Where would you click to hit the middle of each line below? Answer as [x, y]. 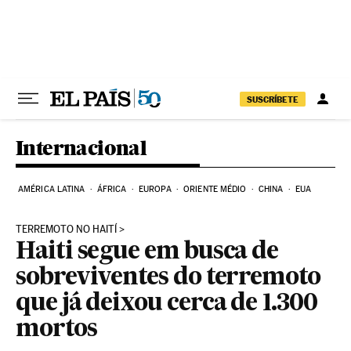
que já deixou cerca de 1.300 [166, 304]
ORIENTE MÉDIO [215, 189]
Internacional [81, 148]
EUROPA [155, 189]
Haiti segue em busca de [147, 252]
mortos [56, 330]
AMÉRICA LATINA [52, 189]
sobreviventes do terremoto [168, 278]
